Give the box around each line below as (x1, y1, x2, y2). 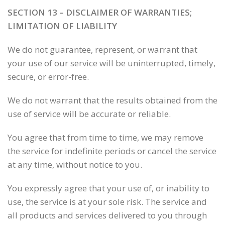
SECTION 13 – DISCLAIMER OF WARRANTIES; (8, 7, 192, 18)
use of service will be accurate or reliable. (8, 108, 171, 120)
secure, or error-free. (8, 71, 89, 82)
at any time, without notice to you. (8, 159, 142, 170)
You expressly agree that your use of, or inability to (8, 182, 209, 194)
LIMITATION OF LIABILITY (8, 20, 117, 32)
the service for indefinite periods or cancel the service (8, 145, 216, 157)
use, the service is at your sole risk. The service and (8, 196, 207, 207)
